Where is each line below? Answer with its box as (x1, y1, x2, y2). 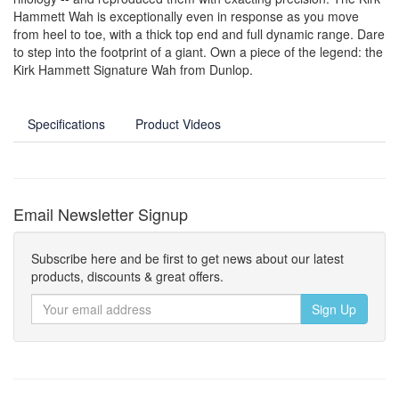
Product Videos (135, 114, 221, 133)
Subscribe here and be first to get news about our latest (31, 248, 344, 267)
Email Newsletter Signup (13, 201, 188, 225)
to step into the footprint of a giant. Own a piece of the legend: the (13, 42, 383, 61)
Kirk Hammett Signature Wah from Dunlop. (13, 60, 253, 78)
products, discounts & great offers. (31, 266, 224, 285)
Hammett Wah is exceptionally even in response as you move (13, 6, 359, 25)
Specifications (28, 114, 105, 133)
